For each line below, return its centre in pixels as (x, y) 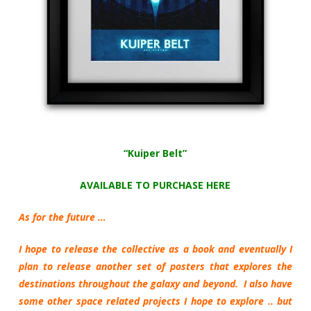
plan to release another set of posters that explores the (155, 266)
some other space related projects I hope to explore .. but (155, 301)
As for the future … (62, 217)
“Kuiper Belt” (155, 153)
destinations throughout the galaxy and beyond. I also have (155, 283)
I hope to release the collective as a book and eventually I (155, 249)
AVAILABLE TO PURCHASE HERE (155, 185)
